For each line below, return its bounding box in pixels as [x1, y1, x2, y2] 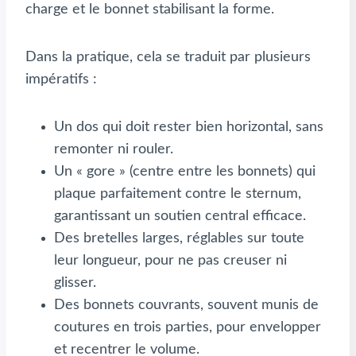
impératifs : [25, 72, 97, 87]
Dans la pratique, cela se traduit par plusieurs [25, 49, 311, 64]
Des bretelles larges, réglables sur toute [54, 230, 304, 246]
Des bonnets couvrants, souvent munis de [54, 297, 319, 312]
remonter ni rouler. [54, 141, 173, 157]
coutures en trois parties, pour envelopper [54, 319, 321, 335]
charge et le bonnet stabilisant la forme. [25, 2, 274, 17]
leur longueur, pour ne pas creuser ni [54, 253, 287, 268]
